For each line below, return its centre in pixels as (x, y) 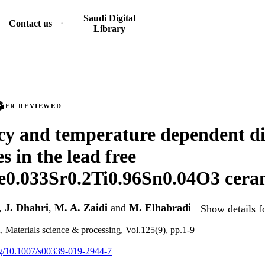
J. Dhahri (27, 208)
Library (109, 29)
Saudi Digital (109, 18)
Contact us (30, 23)
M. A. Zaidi (81, 208)
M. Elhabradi (160, 208)
